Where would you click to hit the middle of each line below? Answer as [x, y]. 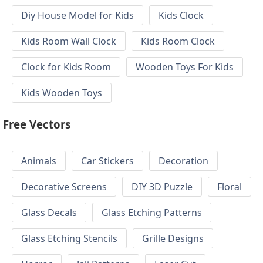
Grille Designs [173, 239]
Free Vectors [37, 124]
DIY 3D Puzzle [162, 187]
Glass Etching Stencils [69, 239]
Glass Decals [49, 213]
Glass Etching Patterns [152, 213]
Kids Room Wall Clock [69, 41]
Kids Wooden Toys [62, 93]
